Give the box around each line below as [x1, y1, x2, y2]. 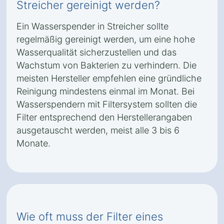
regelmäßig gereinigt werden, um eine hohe [16, 34, 195, 44]
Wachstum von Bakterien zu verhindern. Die [16, 60, 196, 70]
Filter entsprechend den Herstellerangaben [16, 112, 192, 122]
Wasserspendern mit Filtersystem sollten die [16, 99, 197, 109]
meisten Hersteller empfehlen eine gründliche [16, 73, 201, 83]
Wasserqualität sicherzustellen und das [16, 47, 176, 57]
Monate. [16, 138, 50, 148]
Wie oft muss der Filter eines [16, 210, 163, 223]
